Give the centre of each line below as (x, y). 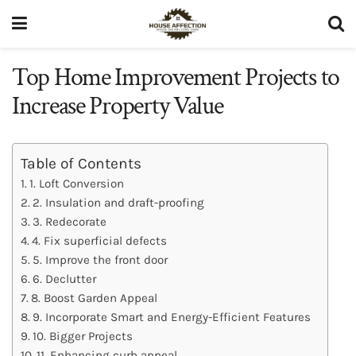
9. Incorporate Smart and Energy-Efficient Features (172, 317)
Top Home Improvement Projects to (176, 77)
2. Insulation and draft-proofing (119, 202)
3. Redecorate (70, 221)
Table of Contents (81, 163)
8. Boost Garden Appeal (95, 298)
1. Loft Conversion (77, 183)
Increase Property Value (120, 106)
